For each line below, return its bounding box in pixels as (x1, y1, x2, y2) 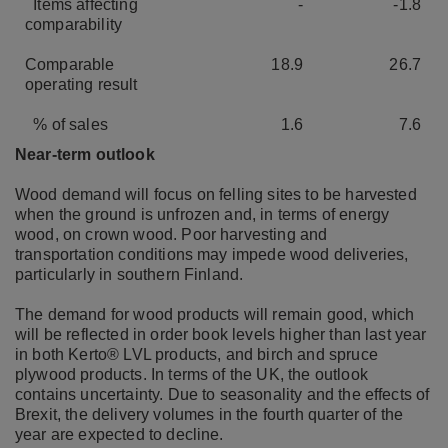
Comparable (25, 55, 115, 73)
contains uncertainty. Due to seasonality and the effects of (15, 385, 430, 403)
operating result (25, 75, 138, 93)
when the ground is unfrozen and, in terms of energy (15, 205, 390, 223)
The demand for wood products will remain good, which (15, 305, 415, 323)
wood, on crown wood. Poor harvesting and (15, 225, 328, 243)
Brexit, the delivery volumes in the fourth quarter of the (15, 405, 404, 423)
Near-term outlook (15, 145, 155, 163)
